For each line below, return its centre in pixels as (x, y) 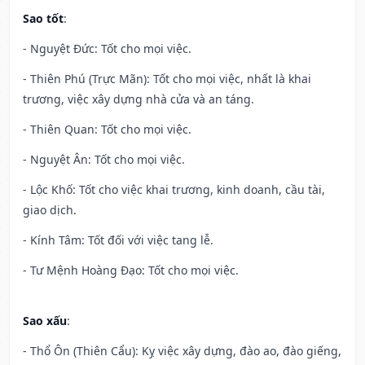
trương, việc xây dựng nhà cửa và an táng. (139, 99)
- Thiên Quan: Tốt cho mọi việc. (107, 130)
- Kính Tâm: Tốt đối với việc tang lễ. (118, 240)
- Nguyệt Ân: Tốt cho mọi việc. (104, 160)
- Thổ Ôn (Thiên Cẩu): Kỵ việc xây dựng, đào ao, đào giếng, (182, 351)
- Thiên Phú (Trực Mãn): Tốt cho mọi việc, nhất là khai (167, 79)
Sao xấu (45, 321)
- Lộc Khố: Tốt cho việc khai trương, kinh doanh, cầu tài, (174, 190)
